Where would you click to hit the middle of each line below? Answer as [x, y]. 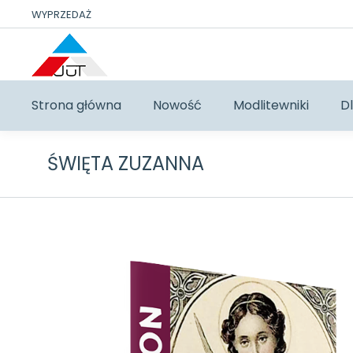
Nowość [177, 105]
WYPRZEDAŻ [61, 14]
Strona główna [76, 105]
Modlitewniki [271, 105]
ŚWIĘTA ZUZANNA [126, 163]
